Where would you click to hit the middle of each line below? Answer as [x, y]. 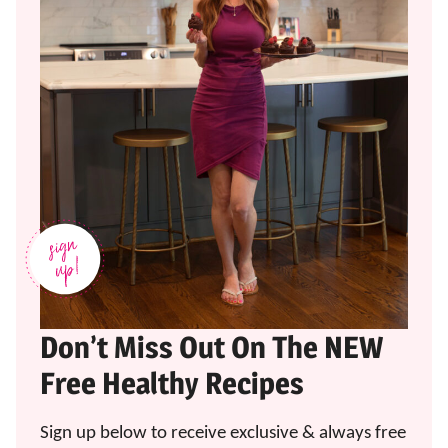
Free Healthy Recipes [172, 382]
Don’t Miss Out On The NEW [211, 346]
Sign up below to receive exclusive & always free [223, 433]
